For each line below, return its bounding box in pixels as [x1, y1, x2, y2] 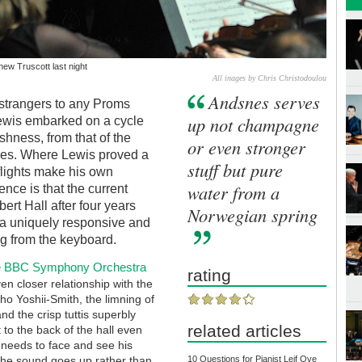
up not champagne [187, 112, 320, 137]
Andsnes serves [208, 89, 321, 114]
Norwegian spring [187, 202, 318, 227]
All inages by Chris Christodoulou [213, 73, 327, 82]
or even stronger [187, 134, 306, 159]
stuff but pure [187, 157, 284, 182]
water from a [187, 179, 280, 204]
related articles [187, 321, 302, 340]
